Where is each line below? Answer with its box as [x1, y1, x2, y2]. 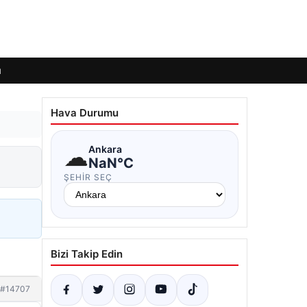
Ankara [88, 143, 122, 155]
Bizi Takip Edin [51, 247, 123, 260]
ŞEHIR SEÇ [64, 172, 112, 182]
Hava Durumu [51, 106, 119, 119]
